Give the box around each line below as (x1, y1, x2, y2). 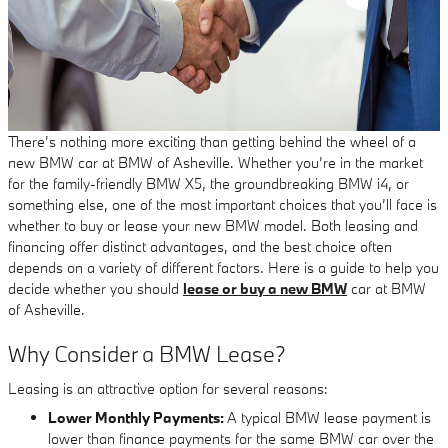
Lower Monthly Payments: (48, 407, 227, 427)
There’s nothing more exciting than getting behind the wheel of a (8, 132, 416, 151)
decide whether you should (8, 279, 183, 298)
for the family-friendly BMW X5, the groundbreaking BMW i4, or (8, 174, 409, 193)
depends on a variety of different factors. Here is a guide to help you (8, 258, 439, 277)
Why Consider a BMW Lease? (8, 339, 286, 368)
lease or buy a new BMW (183, 279, 347, 298)
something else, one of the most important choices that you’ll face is (8, 195, 437, 214)
